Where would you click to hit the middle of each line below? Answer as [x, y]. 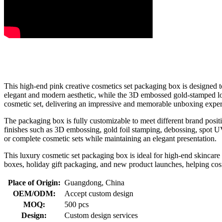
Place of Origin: [34, 182]
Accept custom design [99, 193]
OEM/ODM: [34, 193]
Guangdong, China [94, 182]
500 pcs [77, 204]
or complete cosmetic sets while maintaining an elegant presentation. [110, 138]
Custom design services [101, 215]
